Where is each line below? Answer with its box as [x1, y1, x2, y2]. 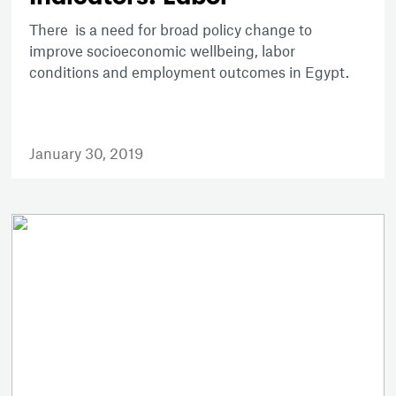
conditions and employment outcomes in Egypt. [29, 62, 350, 80]
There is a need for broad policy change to [29, 19, 313, 38]
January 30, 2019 [29, 143, 144, 162]
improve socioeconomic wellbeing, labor [29, 41, 296, 59]
